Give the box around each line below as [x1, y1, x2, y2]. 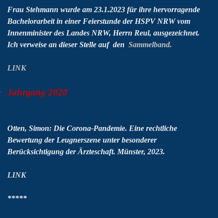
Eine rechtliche [129, 124, 177, 132]
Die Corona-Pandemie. [54, 124, 127, 132]
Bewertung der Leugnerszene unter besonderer [7, 136, 157, 144]
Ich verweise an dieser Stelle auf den [7, 40, 125, 49]
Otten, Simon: [7, 124, 52, 132]
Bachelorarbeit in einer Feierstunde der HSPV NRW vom [7, 17, 190, 25]
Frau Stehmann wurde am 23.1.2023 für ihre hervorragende [7, 5, 200, 14]
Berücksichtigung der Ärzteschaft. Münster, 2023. [7, 147, 165, 156]
